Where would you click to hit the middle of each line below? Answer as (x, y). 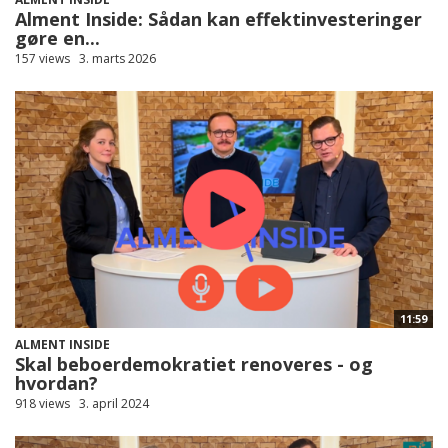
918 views (42, 403)
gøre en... (57, 37)
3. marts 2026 (117, 58)
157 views (42, 58)
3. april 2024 (114, 403)
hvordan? (56, 382)
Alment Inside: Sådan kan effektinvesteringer (218, 18)
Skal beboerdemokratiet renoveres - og (194, 363)
